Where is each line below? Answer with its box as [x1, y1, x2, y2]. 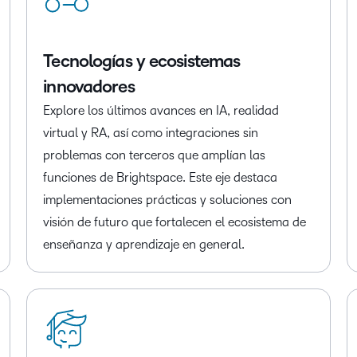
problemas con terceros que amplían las [43, 148, 266, 163]
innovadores [43, 77, 135, 97]
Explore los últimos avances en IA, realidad [43, 104, 280, 118]
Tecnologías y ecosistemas [43, 52, 241, 72]
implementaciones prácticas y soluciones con [43, 193, 292, 207]
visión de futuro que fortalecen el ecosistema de [43, 215, 307, 229]
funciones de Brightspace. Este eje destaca [43, 171, 278, 185]
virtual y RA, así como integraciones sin [43, 126, 259, 140]
